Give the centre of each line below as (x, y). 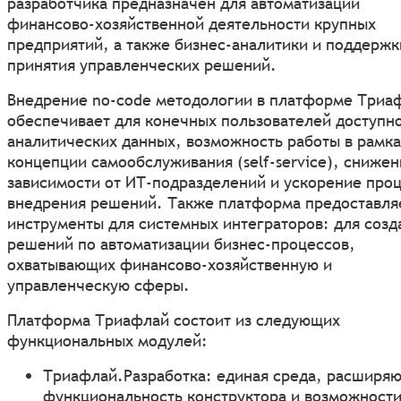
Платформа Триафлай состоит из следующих (174, 320)
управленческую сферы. (98, 285)
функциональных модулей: (107, 340)
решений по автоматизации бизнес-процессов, (181, 243)
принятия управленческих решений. (142, 64)
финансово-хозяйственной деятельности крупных (192, 23)
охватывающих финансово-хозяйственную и (170, 264)
